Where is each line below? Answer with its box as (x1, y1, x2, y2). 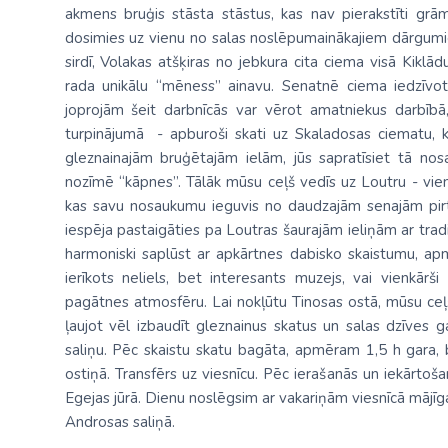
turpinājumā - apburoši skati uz (64, 124, 295, 144)
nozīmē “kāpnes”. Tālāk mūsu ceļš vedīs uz (64, 172, 362, 192)
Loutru (361, 172, 407, 192)
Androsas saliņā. (64, 412, 179, 432)
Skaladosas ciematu (294, 124, 432, 144)
